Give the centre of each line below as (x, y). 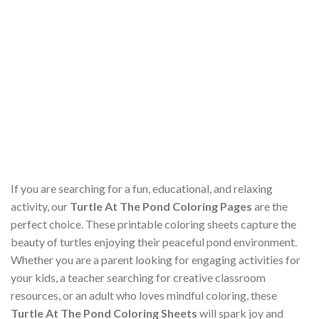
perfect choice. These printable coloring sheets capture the (153, 224)
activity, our (40, 206)
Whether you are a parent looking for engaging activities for (156, 260)
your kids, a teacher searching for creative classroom (138, 278)
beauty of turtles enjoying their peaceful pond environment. (154, 242)
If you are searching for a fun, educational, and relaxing (142, 189)
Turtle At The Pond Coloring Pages (161, 206)
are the (270, 206)
